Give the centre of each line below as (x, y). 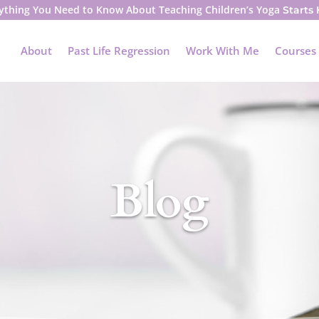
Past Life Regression (119, 51)
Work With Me (222, 51)
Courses (295, 51)
